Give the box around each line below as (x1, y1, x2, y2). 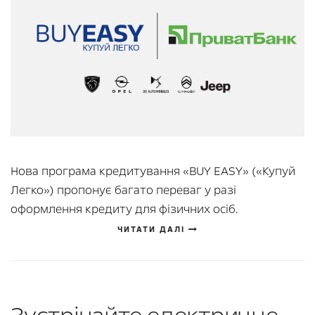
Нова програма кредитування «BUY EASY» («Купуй (11, 163, 295, 180)
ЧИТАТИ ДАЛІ (117, 224, 188, 236)
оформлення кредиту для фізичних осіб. (11, 201, 238, 218)
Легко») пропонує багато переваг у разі (11, 182, 236, 199)
